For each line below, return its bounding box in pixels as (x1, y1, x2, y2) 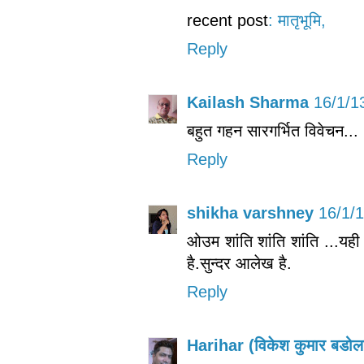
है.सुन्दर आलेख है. (187, 254, 292, 273)
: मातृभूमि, (268, 11, 326, 30)
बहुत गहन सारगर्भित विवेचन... (187, 122, 358, 141)
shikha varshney (187, 204, 314, 223)
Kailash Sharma (187, 93, 309, 112)
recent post (187, 11, 268, 30)
